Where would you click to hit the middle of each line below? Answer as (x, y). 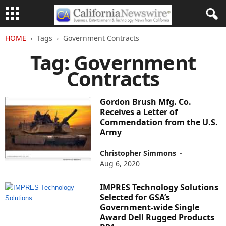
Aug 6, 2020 (120, 164)
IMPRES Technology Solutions (159, 187)
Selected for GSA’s (135, 197)
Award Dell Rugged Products (157, 217)
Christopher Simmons (138, 153)
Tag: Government (113, 62)
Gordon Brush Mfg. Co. (146, 102)
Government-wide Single (150, 207)
